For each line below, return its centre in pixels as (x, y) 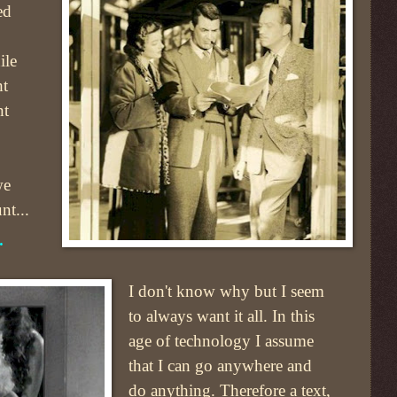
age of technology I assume (222, 341)
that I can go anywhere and (221, 366)
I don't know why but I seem (227, 292)
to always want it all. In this (222, 316)
